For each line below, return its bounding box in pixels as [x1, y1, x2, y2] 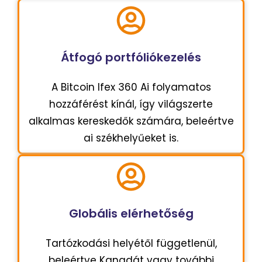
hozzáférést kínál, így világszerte [49, 96, 213, 111]
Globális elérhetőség [68, 205, 194, 222]
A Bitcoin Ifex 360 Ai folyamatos [51, 80, 211, 94]
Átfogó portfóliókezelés [61, 49, 201, 65]
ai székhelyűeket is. [84, 130, 178, 145]
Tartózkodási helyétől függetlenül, [45, 236, 217, 250]
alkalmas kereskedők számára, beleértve [28, 113, 234, 128]
